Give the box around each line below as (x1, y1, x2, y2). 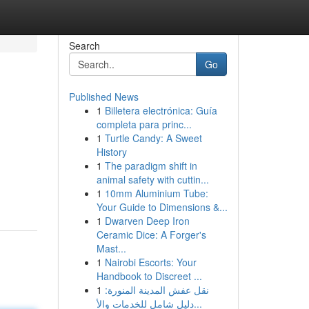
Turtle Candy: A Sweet (104, 131, 202, 145)
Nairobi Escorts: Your (104, 255, 197, 269)
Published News (68, 90, 139, 103)
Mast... (96, 241, 126, 255)
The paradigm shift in (104, 159, 197, 172)
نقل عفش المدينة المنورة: (104, 283, 209, 297)
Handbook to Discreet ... (96, 269, 202, 283)
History (96, 145, 127, 159)
